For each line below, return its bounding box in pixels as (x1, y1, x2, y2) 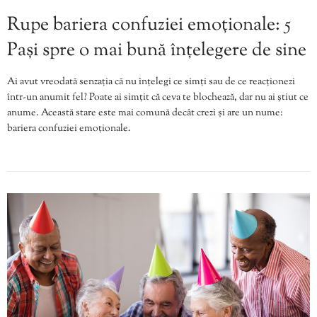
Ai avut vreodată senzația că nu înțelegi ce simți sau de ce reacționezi (7, 74, 295, 89)
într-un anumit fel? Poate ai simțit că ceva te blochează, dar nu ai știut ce (7, 90, 309, 105)
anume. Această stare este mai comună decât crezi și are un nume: (7, 105, 283, 120)
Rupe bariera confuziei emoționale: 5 (7, 11, 291, 38)
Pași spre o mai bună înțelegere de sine (7, 37, 306, 64)
